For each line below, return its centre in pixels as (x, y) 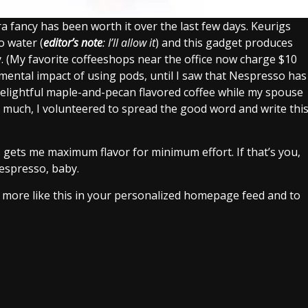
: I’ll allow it (129, 42)
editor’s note (73, 42)
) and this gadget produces (224, 42)
